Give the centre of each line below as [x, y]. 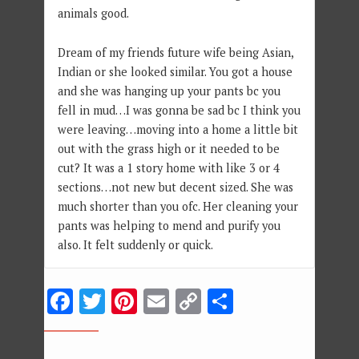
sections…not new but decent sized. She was [175, 188]
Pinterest [191, 301]
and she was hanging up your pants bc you [169, 91]
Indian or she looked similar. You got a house [175, 72]
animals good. [93, 14]
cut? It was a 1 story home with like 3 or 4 [168, 168]
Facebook [126, 301]
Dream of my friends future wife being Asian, [175, 53]
